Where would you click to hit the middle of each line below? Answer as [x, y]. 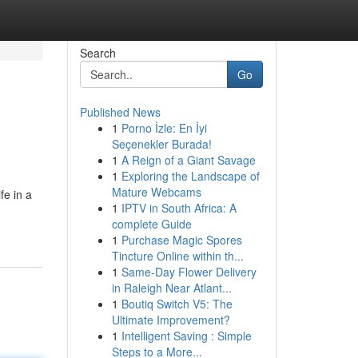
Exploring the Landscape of [190, 176]
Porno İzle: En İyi [164, 128]
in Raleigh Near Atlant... [171, 288]
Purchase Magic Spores [181, 240]
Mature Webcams [156, 192]
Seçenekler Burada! [161, 144]
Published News [120, 112]
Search [97, 53]
